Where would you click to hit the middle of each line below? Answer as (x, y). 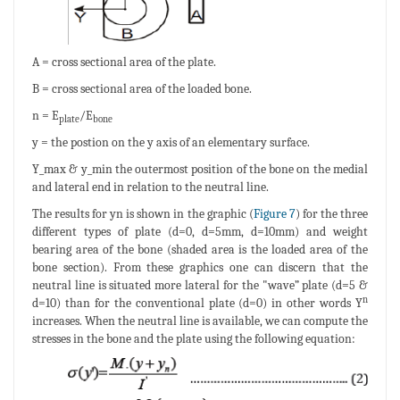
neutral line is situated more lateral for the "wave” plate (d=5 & (200, 286)
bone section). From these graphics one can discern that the (200, 268)
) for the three (332, 214)
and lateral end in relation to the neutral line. (150, 187)
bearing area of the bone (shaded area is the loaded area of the (200, 250)
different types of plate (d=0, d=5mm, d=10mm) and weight (200, 232)
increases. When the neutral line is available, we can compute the (200, 321)
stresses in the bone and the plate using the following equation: (194, 339)
